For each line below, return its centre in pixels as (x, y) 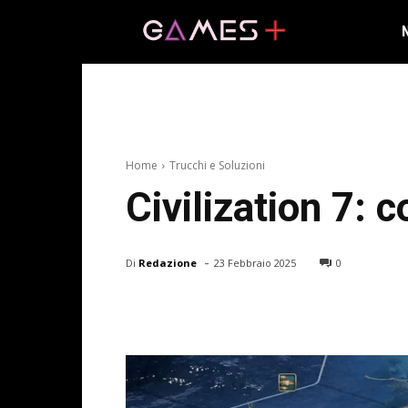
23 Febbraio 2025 (255, 263)
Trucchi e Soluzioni (217, 165)
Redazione (168, 262)
